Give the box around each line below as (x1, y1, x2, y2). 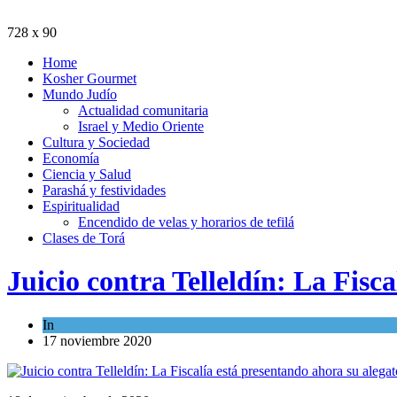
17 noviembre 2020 (43, 332, 152, 348)
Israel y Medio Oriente (78, 118, 204, 134)
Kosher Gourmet (43, 70, 136, 86)
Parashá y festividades (43, 182, 166, 198)
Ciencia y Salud (43, 166, 131, 182)
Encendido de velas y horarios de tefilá (78, 214, 294, 230)
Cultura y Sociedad (43, 134, 150, 150)
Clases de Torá (43, 230, 125, 245)
